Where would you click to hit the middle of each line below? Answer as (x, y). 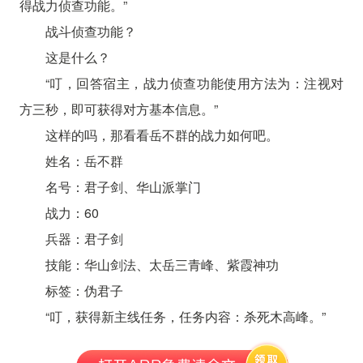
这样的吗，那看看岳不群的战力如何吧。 (162, 135)
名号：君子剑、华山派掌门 (123, 186)
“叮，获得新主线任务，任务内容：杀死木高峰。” (185, 316)
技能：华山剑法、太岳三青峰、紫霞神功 (162, 264)
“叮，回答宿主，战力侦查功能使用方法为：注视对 (194, 83)
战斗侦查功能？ (90, 31)
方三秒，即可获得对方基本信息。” (118, 109)
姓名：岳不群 (84, 160)
